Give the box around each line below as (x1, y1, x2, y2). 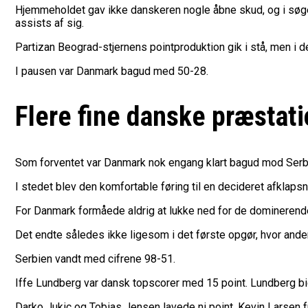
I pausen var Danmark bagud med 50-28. (15, 65, 208, 78)
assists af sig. (15, 16, 84, 30)
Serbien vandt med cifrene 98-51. (15, 252, 175, 265)
